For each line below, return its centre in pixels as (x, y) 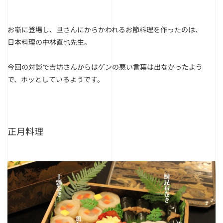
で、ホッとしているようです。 (56, 79)
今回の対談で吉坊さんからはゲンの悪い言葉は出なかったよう (105, 67)
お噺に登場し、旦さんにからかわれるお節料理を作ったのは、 (105, 29)
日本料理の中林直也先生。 (49, 42)
